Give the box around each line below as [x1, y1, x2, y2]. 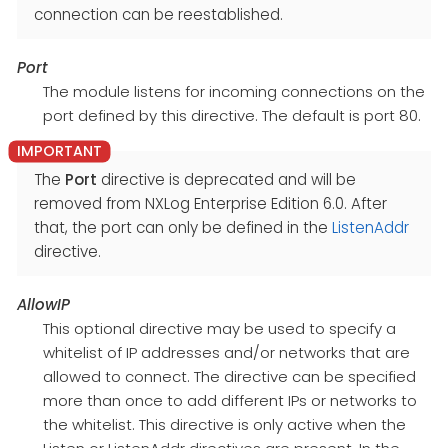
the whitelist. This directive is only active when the [42, 414, 406, 436]
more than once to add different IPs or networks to [42, 390, 417, 412]
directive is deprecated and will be [97, 169, 356, 191]
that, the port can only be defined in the [34, 217, 332, 239]
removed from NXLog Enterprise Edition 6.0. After [34, 193, 387, 215]
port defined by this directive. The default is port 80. [42, 104, 421, 126]
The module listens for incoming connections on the [42, 80, 425, 102]
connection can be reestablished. [34, 3, 283, 25]
